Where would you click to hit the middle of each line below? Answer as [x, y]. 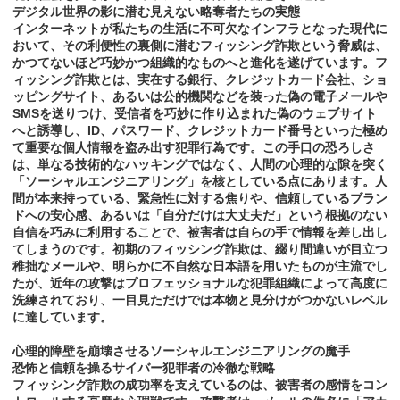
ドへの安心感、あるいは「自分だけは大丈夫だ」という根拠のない [200, 216]
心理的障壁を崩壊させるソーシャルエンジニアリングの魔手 [181, 351]
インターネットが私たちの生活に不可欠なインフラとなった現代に [200, 29]
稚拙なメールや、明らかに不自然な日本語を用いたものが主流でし [200, 267]
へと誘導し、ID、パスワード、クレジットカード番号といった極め [200, 131]
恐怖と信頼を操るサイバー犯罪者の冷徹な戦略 [144, 368]
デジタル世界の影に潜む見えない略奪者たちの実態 [156, 12]
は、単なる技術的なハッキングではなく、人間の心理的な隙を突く [200, 165]
